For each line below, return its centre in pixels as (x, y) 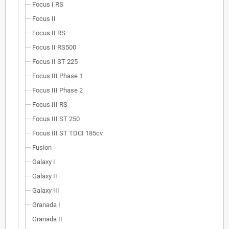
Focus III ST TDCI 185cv (67, 133)
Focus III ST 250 (56, 119)
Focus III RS (50, 105)
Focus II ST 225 (55, 62)
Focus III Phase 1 (58, 76)
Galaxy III (46, 191)
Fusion (42, 148)
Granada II (47, 219)
